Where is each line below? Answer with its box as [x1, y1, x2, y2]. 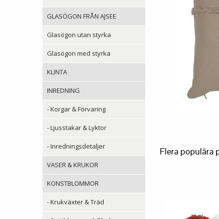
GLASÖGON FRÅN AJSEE [47, 11, 116, 21]
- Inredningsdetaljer [47, 141, 105, 151]
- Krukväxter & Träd [47, 197, 104, 206]
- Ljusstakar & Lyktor [47, 123, 107, 132]
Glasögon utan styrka [47, 30, 111, 39]
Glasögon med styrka [47, 48, 110, 58]
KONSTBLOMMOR [47, 178, 99, 188]
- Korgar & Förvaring [47, 104, 106, 113]
